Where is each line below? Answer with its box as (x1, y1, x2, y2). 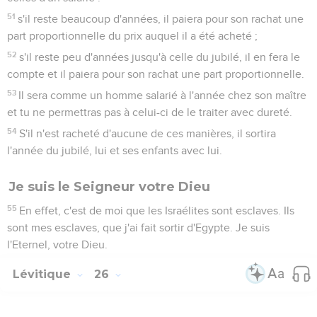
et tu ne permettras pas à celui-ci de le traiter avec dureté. (7, 106, 292, 118)
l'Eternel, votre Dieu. (7, 238, 108, 250)
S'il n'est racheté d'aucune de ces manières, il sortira (19, 127, 277, 139)
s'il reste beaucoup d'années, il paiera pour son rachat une (18, 13, 304, 25)
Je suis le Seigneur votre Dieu (8, 178, 210, 195)
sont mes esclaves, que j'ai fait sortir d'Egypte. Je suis (7, 221, 270, 234)
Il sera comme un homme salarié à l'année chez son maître (18, 89, 307, 101)
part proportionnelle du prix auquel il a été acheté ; (7, 30, 258, 42)
